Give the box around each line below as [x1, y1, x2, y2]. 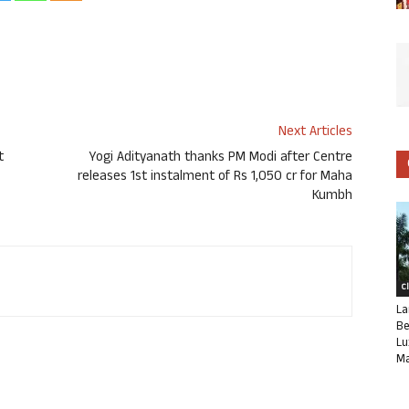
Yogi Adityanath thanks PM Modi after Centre [89, 147, 352, 171]
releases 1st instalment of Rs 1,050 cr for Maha [78, 166, 352, 190]
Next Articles [278, 121, 352, 145]
